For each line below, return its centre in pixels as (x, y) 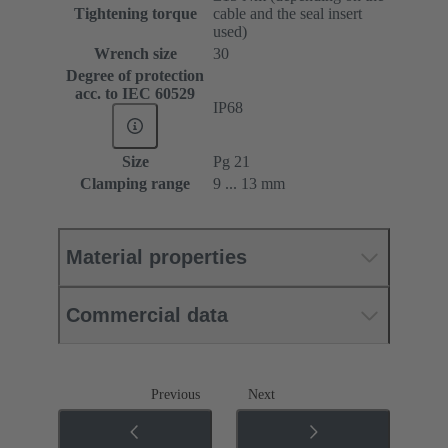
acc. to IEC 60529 (135, 94)
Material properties (156, 257)
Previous (175, 395)
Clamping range (135, 184)
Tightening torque (135, 14)
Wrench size (135, 54)
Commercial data (147, 315)
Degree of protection (135, 76)
